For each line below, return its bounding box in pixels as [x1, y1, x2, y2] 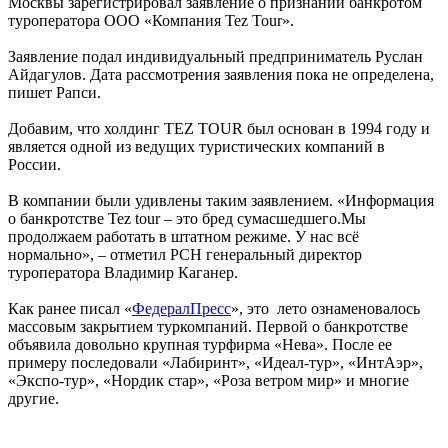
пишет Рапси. [8, 83, 101, 101]
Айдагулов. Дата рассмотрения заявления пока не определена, [8, 65, 434, 83]
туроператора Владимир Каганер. [8, 263, 238, 281]
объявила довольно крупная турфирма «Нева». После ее [8, 335, 392, 353]
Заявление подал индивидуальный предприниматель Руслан [8, 47, 423, 65]
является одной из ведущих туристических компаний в [8, 137, 385, 155]
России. [8, 155, 61, 173]
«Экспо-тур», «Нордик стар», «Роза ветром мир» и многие [8, 371, 409, 389]
